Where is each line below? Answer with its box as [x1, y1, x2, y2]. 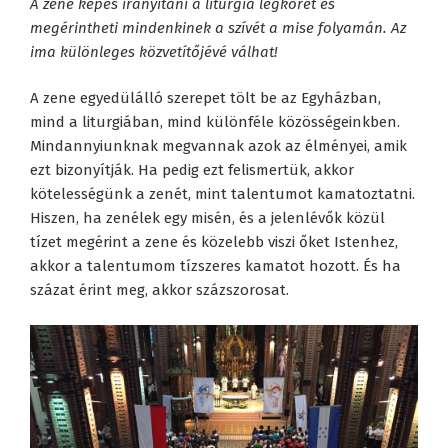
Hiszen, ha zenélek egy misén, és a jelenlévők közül [30, 209, 385, 228]
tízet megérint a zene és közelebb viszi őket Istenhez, [30, 233, 398, 252]
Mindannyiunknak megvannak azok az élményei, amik [30, 137, 407, 156]
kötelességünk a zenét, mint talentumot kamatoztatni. [30, 185, 415, 204]
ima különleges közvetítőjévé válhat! [30, 42, 278, 61]
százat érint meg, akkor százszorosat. [30, 281, 289, 300]
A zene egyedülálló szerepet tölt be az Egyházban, [30, 89, 381, 108]
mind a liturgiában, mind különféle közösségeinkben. [30, 113, 400, 132]
